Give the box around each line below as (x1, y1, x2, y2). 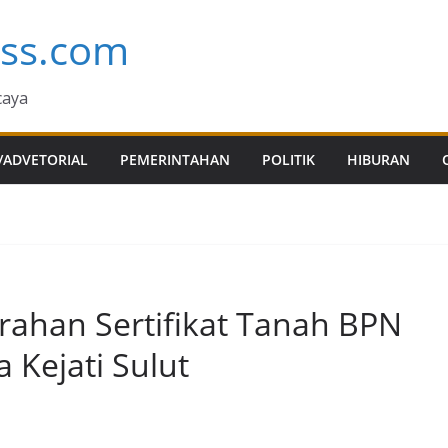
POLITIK (262, 150, 315, 169)
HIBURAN (347, 150, 410, 169)
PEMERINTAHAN (120, 150, 230, 169)
